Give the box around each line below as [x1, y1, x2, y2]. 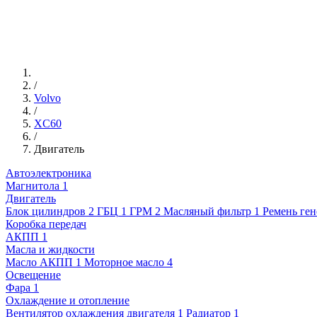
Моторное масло [84, 255, 164, 268]
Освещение [6, 268, 61, 281]
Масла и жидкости [6, 243, 95, 255]
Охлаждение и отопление [6, 294, 129, 306]
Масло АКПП [6, 255, 73, 268]
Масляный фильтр [163, 204, 251, 217]
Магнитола [6, 179, 59, 192]
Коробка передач [6, 217, 86, 230]
